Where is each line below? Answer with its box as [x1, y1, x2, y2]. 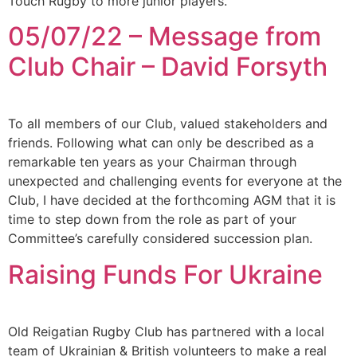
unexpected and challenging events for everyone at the [8, 173, 342, 190]
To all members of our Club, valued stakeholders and [8, 116, 328, 132]
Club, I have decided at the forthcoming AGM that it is [8, 192, 335, 209]
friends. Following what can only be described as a [8, 135, 314, 151]
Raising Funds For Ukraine [8, 258, 323, 290]
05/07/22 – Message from [8, 21, 321, 53]
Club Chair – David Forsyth [8, 51, 328, 83]
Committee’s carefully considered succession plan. [8, 230, 312, 247]
